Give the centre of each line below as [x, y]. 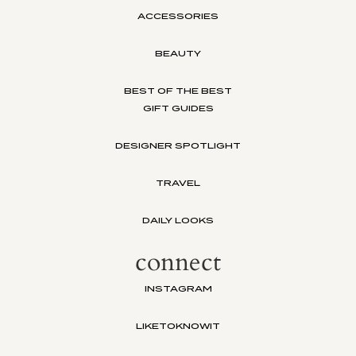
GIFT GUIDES [178, 108]
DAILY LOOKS [178, 221]
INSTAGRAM [178, 289]
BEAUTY [178, 54]
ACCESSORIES [178, 16]
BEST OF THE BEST [178, 91]
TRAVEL [178, 183]
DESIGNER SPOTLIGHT [178, 146]
